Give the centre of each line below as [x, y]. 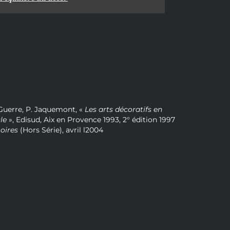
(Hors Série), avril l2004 [61, 130]
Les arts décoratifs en [123, 110]
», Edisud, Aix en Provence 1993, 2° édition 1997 [91, 120]
